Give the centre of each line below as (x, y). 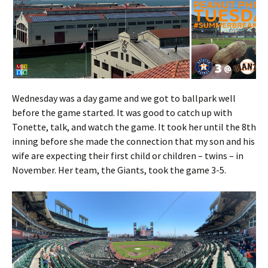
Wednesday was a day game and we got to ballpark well (124, 98)
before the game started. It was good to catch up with (122, 112)
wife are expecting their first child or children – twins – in (128, 155)
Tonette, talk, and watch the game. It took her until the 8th (134, 127)
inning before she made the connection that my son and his (133, 141)
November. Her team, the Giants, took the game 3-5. (119, 170)
